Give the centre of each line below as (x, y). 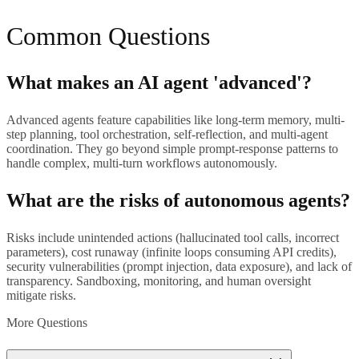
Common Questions (108, 36)
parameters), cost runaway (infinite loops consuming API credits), (171, 252)
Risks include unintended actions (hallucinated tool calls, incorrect (173, 238)
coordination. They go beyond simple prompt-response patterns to (172, 149)
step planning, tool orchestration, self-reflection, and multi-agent (167, 135)
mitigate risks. (41, 296)
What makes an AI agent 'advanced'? (159, 83)
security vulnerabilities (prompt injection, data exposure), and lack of (179, 267)
